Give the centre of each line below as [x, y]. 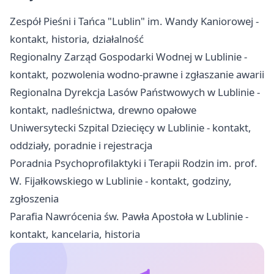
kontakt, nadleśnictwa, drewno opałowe [103, 110]
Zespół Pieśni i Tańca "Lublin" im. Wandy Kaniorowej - [134, 21]
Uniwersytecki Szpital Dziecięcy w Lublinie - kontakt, [131, 128]
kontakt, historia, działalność [77, 39]
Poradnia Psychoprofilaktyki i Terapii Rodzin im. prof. [134, 163]
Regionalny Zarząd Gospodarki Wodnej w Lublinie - [128, 57]
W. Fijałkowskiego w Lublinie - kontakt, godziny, [121, 181]
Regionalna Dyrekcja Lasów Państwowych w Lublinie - [135, 92]
